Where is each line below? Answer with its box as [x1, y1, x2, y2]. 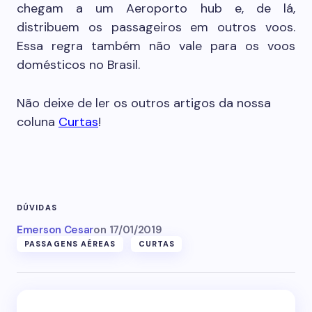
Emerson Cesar [17, 223, 94, 237]
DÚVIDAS [17, 203, 57, 212]
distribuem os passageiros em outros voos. [17, 19, 295, 36]
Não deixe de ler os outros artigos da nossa [17, 95, 271, 111]
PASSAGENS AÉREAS [24, 239, 116, 249]
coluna [17, 114, 58, 130]
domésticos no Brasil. [17, 56, 140, 73]
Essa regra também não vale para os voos [17, 38, 295, 54]
